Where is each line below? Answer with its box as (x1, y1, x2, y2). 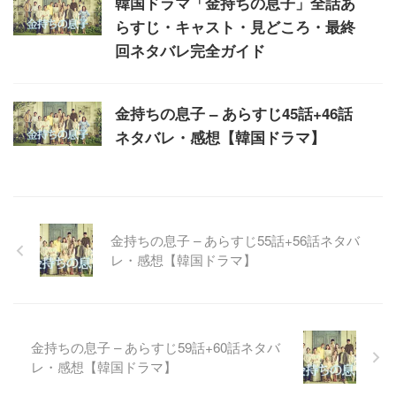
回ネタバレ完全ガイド (115, 40, 265, 61)
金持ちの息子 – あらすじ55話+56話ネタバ (110, 231, 360, 249)
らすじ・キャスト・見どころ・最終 (115, 16, 355, 37)
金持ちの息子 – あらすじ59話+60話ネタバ (31, 338, 280, 356)
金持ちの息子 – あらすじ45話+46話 (115, 103, 353, 124)
